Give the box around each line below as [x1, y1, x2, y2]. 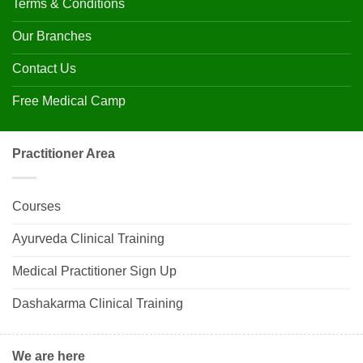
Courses [12, 199, 61, 214]
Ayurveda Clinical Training [12, 232, 164, 246]
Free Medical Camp [12, 94, 126, 109]
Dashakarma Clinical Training [12, 297, 183, 311]
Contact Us [12, 62, 76, 76]
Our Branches [12, 29, 92, 44]
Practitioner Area [12, 147, 115, 161]
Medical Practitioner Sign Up [12, 264, 177, 279]
